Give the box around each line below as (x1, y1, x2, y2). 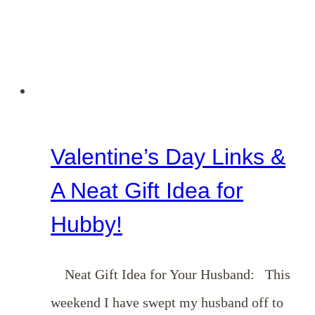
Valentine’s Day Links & (51, 144, 285, 170)
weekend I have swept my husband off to (51, 294, 283, 310)
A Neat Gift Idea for (51, 178, 243, 204)
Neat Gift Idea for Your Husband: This (51, 266, 290, 282)
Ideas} (113, 46, 150, 63)
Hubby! (51, 212, 122, 238)
